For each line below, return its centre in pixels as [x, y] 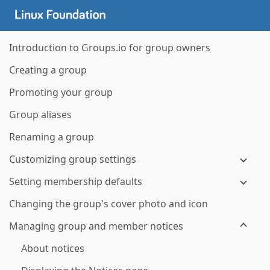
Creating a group [48, 70]
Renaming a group [52, 137]
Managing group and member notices [96, 226]
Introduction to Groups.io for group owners [110, 48]
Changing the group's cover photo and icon [108, 204]
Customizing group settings [73, 159]
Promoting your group [61, 92]
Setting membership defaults [76, 181]
